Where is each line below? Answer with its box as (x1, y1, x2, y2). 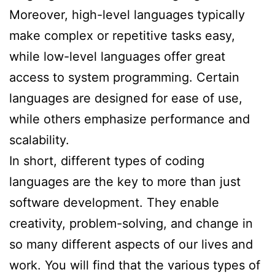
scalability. (9, 132, 69, 147)
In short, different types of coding (9, 153, 204, 168)
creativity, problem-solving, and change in (9, 215, 253, 231)
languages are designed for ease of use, (9, 90, 242, 106)
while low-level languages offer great (9, 48, 225, 64)
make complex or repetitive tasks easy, (9, 28, 235, 43)
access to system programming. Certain (9, 69, 239, 85)
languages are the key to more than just (9, 174, 241, 189)
